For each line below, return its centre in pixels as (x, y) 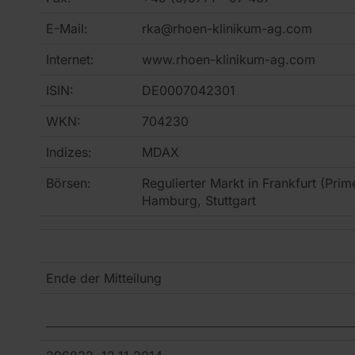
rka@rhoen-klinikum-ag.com (227, 28)
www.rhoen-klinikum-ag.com (229, 59)
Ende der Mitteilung (104, 278)
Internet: (70, 59)
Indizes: (69, 152)
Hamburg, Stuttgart (199, 200)
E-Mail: (67, 28)
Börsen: (69, 183)
